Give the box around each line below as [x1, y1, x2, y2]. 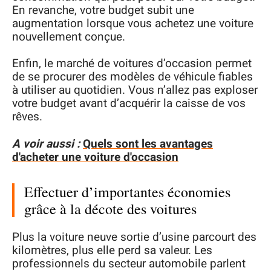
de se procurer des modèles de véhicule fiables [12, 68, 253, 85]
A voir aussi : [12, 135, 80, 152]
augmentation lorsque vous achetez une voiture [12, 15, 253, 32]
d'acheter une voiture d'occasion [12, 148, 178, 166]
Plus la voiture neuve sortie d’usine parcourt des [12, 229, 256, 246]
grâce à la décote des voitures [24, 198, 197, 218]
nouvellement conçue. [12, 28, 125, 45]
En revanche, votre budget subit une [12, 1, 194, 19]
